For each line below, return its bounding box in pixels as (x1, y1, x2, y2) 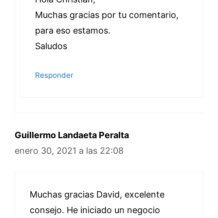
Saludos (35, 41, 67, 51)
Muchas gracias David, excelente (30, 189, 164, 200)
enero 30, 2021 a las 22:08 (15, 145, 124, 156)
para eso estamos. (35, 25, 110, 36)
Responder (35, 71, 73, 80)
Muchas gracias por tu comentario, (35, 10, 179, 20)
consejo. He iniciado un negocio (30, 205, 160, 215)
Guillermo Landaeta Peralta (15, 130, 129, 140)
